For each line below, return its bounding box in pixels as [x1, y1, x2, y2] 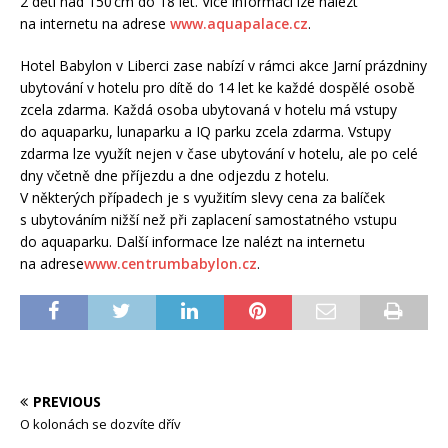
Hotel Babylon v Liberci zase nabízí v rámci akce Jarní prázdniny [20, 56, 427, 76]
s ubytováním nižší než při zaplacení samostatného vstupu [20, 210, 397, 230]
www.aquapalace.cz [170, 14, 308, 34]
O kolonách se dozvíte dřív [20, 415, 181, 434]
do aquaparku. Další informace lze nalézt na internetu [20, 232, 365, 252]
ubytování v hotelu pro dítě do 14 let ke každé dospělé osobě [20, 78, 415, 98]
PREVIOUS [33, 392, 101, 412]
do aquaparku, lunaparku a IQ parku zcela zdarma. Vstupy [20, 122, 391, 142]
